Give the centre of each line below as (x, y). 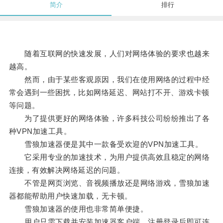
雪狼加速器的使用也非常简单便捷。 (78, 209)
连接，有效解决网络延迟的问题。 (67, 170)
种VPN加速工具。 (40, 131)
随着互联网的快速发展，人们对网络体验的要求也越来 (109, 54)
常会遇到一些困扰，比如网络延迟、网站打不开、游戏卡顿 (109, 93)
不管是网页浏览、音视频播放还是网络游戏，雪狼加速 (109, 183)
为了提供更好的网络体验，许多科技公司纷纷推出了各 (109, 118)
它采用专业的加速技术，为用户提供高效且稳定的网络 (109, 157)
